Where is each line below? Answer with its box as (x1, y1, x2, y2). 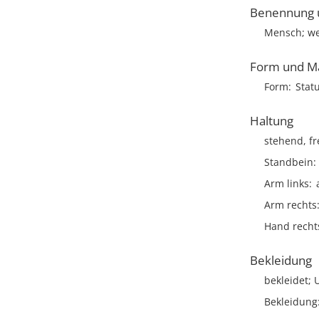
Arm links (264, 177, 309, 190)
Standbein (264, 155, 313, 169)
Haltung (250, 113, 293, 129)
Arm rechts (264, 198, 317, 211)
